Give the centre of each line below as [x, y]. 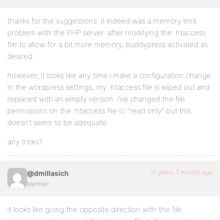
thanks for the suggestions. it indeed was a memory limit [102, 21]
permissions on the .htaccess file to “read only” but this [99, 111]
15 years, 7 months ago [182, 172]
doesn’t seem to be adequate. [58, 123]
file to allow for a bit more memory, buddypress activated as [108, 44]
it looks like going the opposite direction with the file [95, 209]
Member [38, 184]
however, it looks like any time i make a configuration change [109, 75]
